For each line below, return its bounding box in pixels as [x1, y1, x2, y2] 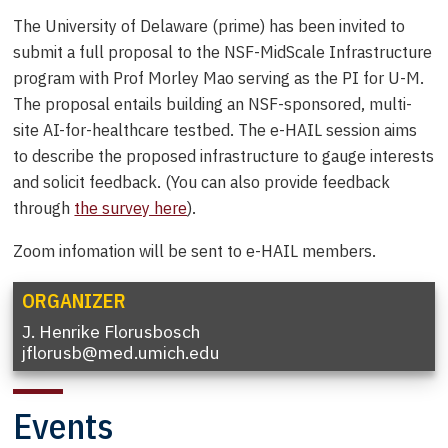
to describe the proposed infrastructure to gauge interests [13, 143, 435, 167]
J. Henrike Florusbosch [21, 320, 200, 343]
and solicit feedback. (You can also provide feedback [13, 169, 391, 193]
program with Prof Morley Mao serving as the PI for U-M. [13, 65, 425, 89]
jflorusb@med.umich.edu [21, 341, 220, 364]
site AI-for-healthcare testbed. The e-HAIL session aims [13, 117, 418, 141]
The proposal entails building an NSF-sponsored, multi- [13, 91, 413, 115]
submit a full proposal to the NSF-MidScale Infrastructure [13, 39, 433, 63]
